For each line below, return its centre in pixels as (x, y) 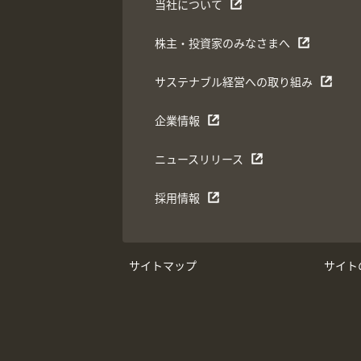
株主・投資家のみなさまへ (222, 43)
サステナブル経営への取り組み (234, 81)
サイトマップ (163, 266)
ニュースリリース (199, 159)
